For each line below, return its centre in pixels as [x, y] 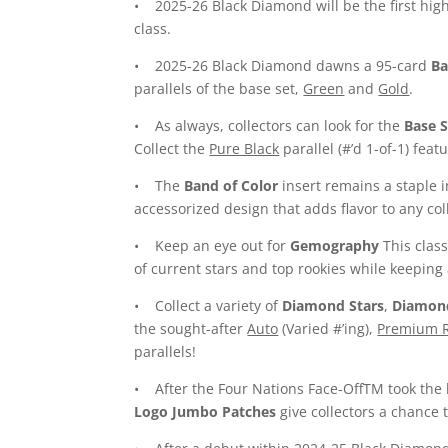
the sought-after [191, 329]
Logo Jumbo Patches [205, 412]
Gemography [335, 246]
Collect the [172, 149]
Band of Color [231, 186]
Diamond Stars [333, 306]
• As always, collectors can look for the [269, 126]
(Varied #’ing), [328, 329]
